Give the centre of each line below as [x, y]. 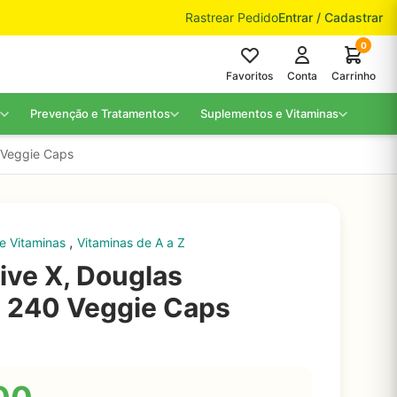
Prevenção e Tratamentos [100, 113]
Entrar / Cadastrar [331, 17]
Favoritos [249, 76]
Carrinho [354, 76]
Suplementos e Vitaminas [269, 113]
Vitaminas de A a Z [131, 242]
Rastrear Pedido [232, 17]
